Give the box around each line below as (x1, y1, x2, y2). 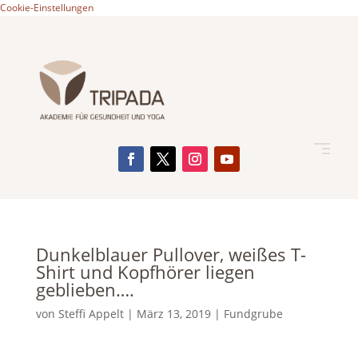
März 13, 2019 (136, 306, 211, 321)
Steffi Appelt (58, 306, 124, 321)
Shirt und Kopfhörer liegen (35, 260, 255, 284)
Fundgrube (223, 306, 283, 321)
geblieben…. (35, 277, 134, 301)
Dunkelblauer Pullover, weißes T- (35, 242, 306, 266)
